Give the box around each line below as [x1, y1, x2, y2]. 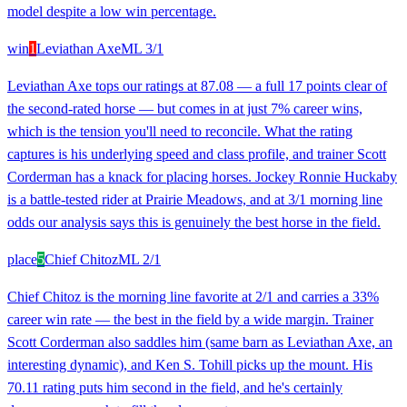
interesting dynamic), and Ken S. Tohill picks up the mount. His [7, 357, 372, 373]
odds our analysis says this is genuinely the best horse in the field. [7, 214, 381, 231]
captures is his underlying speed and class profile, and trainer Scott [7, 146, 386, 163]
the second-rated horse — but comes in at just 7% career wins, [7, 101, 362, 117]
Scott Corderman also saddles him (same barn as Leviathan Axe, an [7, 334, 392, 351]
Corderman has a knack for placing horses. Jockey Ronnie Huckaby [7, 169, 397, 185]
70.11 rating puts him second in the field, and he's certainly [7, 380, 342, 396]
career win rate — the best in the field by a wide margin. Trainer [7, 312, 373, 328]
